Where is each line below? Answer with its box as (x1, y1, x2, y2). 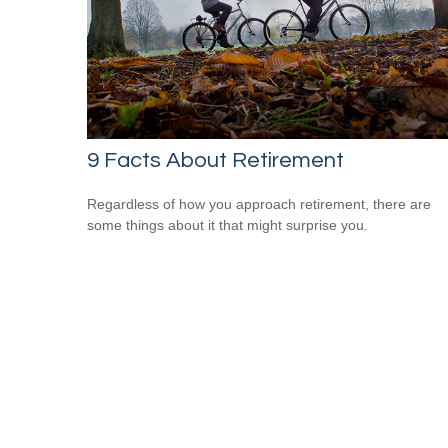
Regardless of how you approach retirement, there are (87, 196, 431, 213)
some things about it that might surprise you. (87, 217, 368, 234)
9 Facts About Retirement (87, 149, 344, 173)
